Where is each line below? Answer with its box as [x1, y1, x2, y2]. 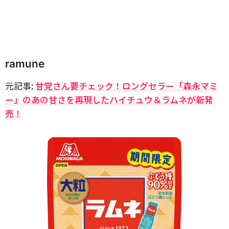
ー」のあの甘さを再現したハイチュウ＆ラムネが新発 [5, 93, 213, 106]
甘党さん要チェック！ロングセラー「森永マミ [35, 79, 218, 92]
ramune [5, 57, 44, 70]
